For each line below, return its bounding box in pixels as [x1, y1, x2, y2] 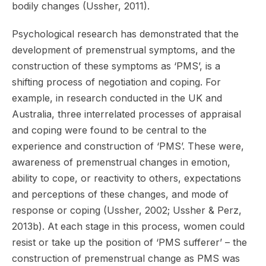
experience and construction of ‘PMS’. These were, [12, 140, 244, 152]
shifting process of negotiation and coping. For [12, 75, 221, 88]
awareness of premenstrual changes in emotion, [12, 156, 230, 168]
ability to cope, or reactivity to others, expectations [12, 172, 241, 184]
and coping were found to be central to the [12, 123, 207, 136]
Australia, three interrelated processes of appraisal [12, 107, 241, 120]
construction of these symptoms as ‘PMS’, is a [12, 59, 220, 72]
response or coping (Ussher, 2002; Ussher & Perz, [12, 204, 242, 216]
